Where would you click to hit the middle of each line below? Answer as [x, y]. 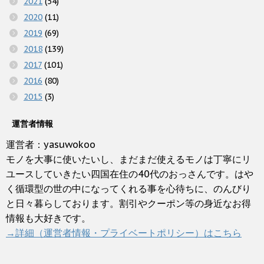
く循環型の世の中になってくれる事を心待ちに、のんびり [128, 188]
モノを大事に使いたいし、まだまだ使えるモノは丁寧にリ [128, 159]
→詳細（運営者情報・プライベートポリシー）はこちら [124, 232]
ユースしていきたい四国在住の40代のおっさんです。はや [130, 174]
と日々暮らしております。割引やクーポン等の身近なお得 [128, 203]
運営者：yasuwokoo [51, 144]
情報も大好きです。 [48, 218]
